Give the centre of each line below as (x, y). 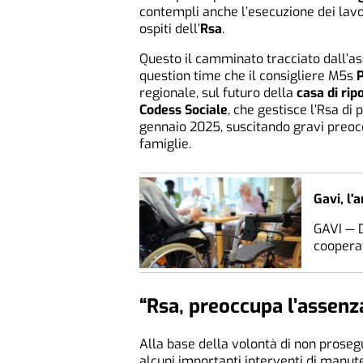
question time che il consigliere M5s (248, 75)
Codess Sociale (184, 109)
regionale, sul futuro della (218, 92)
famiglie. (165, 143)
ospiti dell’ (170, 28)
